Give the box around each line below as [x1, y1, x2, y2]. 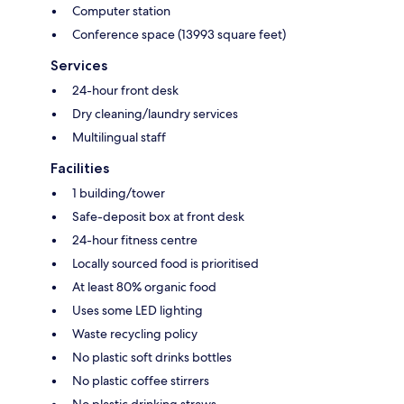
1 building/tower [72, 184, 165, 201]
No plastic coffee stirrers [72, 372, 209, 389]
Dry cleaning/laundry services [72, 105, 238, 122]
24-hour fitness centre [72, 231, 197, 248]
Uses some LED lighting [72, 301, 203, 318]
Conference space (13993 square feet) [72, 25, 286, 42]
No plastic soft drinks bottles [72, 348, 232, 365]
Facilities [50, 159, 109, 177]
